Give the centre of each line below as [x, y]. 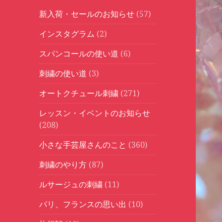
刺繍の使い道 [63, 74]
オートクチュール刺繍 [79, 93]
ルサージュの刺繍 [71, 185]
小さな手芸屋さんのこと [83, 145]
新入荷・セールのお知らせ [87, 14]
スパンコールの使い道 [79, 54]
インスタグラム [67, 34]
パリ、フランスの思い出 [83, 204]
